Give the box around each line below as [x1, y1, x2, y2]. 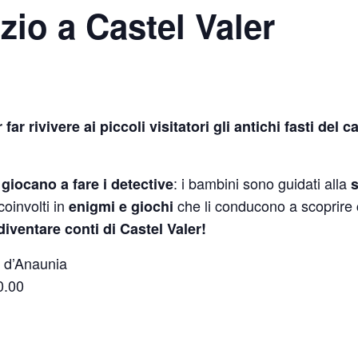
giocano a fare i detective [2, 173, 173, 194]
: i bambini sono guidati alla [173, 172, 351, 193]
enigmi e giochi [69, 195, 173, 217]
